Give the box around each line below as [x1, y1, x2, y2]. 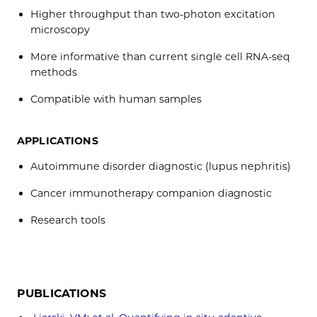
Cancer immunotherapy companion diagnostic [30, 186, 272, 200]
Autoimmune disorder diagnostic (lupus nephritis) [30, 159, 292, 173]
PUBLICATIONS [17, 287, 106, 301]
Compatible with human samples [30, 92, 208, 105]
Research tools [30, 213, 106, 226]
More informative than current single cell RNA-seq [30, 50, 291, 63]
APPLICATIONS [17, 134, 98, 147]
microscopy [30, 23, 91, 36]
